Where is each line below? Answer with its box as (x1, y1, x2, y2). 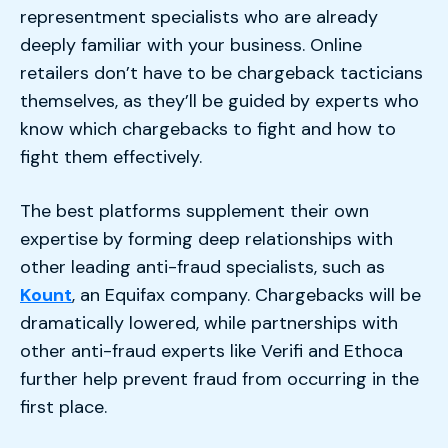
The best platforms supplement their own (20, 198, 369, 223)
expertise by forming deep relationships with (20, 226, 393, 251)
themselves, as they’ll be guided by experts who (20, 89, 419, 114)
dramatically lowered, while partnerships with (20, 310, 398, 335)
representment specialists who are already (20, 5, 378, 30)
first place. (20, 394, 107, 419)
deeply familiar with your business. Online (20, 33, 362, 58)
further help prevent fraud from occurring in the (20, 366, 419, 391)
